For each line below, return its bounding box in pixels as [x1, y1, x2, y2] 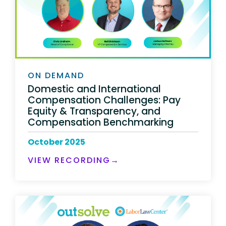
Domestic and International [28, 82, 161, 96]
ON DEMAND [28, 70, 84, 82]
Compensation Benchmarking [28, 115, 174, 129]
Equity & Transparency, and [28, 104, 160, 118]
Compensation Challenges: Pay [28, 93, 181, 107]
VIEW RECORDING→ [28, 154, 120, 166]
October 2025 [28, 136, 85, 148]
